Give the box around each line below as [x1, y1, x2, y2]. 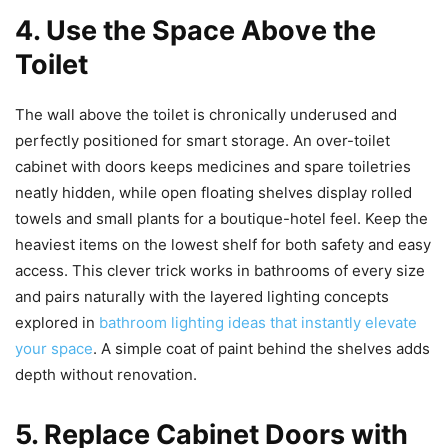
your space [15, 339, 93, 359]
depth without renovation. [15, 365, 197, 385]
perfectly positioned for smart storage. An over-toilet [15, 131, 390, 151]
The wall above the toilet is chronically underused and [15, 105, 397, 125]
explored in [15, 313, 99, 333]
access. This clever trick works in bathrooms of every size [15, 261, 425, 281]
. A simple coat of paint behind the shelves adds [93, 339, 430, 359]
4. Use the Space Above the [15, 14, 376, 48]
